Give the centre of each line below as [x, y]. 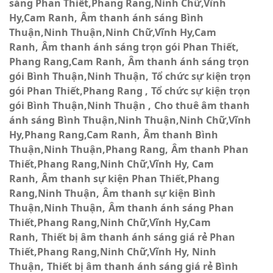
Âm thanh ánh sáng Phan [171, 208]
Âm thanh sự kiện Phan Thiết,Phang [130, 179]
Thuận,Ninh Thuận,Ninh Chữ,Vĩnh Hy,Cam [113, 32]
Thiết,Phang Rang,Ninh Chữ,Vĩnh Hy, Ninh [113, 252]
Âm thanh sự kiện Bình [159, 193]
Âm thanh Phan [210, 149]
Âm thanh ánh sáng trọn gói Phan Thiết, [140, 47]
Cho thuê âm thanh [202, 105]
